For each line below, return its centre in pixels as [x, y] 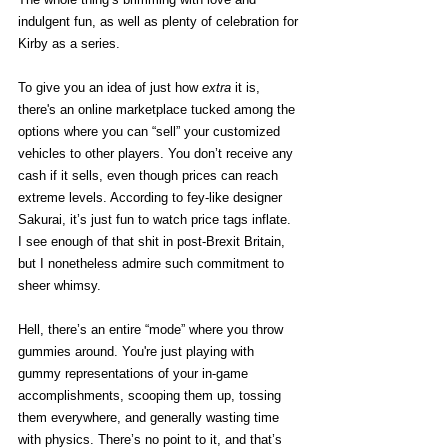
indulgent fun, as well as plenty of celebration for [160, 21]
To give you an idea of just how [110, 87]
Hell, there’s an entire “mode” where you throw [152, 329]
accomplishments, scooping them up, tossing [151, 395]
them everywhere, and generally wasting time [150, 417]
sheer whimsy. [61, 285]
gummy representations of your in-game [135, 373]
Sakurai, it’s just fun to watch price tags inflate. [156, 219]
